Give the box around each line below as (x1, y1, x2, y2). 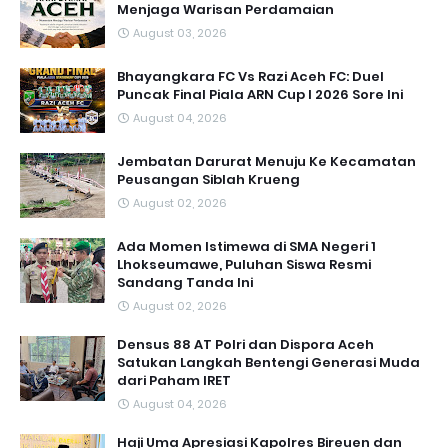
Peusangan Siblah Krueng (117, 170, 300, 189)
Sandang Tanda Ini (117, 273, 253, 292)
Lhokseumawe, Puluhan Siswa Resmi (117, 255, 371, 274)
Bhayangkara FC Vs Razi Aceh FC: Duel (117, 67, 384, 86)
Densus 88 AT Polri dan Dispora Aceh (117, 335, 374, 354)
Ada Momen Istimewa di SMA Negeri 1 (117, 237, 376, 256)
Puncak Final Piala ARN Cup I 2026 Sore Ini (117, 85, 403, 104)
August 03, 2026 (133, 25, 227, 41)
